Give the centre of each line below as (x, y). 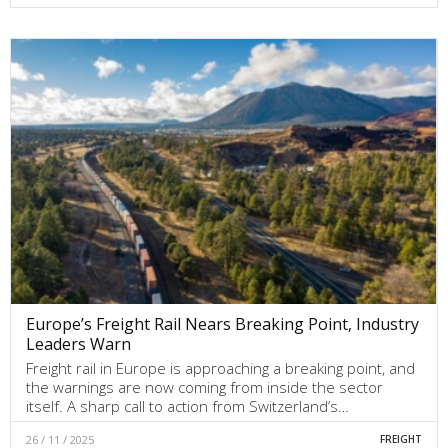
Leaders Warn (78, 343)
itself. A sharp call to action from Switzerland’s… (187, 405)
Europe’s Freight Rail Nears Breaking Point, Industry (222, 323)
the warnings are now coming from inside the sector (204, 386)
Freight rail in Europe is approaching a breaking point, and (220, 367)
